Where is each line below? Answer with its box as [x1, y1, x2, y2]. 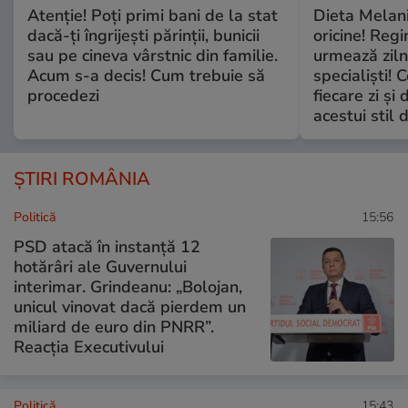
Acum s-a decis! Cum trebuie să [27, 65, 265, 87]
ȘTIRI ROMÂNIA [14, 167, 150, 192]
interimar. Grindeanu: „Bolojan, [14, 275, 242, 298]
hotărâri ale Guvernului [14, 255, 187, 278]
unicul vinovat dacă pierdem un [14, 295, 246, 318]
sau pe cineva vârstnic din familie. [27, 45, 278, 67]
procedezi [27, 85, 99, 107]
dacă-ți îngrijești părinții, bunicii [27, 25, 260, 47]
